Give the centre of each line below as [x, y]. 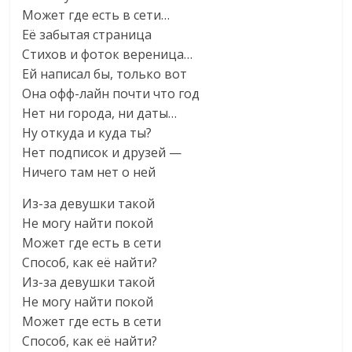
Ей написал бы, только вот [105, 74]
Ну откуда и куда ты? [87, 133]
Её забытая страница [87, 35]
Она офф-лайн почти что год [111, 93]
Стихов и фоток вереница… [108, 54]
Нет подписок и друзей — [102, 152]
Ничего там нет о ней [89, 172]
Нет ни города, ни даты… [100, 113]
